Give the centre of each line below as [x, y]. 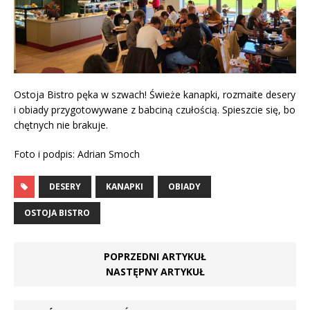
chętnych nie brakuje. [61, 125]
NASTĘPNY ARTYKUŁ [155, 272]
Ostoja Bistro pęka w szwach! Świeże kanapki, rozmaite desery [155, 95]
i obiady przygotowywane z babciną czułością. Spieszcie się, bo [155, 110]
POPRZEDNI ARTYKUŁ [155, 257]
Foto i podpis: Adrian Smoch [77, 154]
